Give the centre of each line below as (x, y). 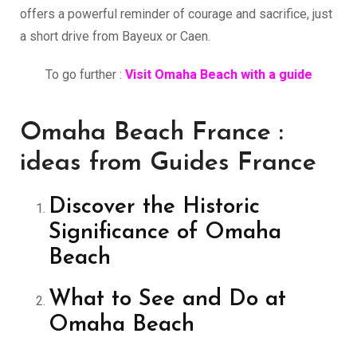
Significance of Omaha (165, 232)
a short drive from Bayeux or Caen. (115, 36)
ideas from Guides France (168, 163)
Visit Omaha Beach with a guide (218, 74)
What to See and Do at (167, 299)
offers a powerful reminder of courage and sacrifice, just (176, 14)
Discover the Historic (154, 207)
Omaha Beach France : (152, 133)
